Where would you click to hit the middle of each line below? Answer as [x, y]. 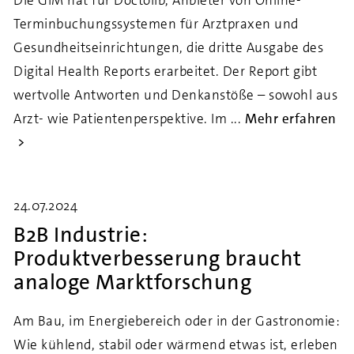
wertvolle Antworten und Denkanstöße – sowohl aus [175, 95]
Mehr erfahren [291, 119]
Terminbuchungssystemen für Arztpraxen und [156, 24]
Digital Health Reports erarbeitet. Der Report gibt [165, 71]
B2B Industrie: [81, 235]
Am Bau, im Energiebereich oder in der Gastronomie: [177, 321]
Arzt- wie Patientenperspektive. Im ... [127, 119]
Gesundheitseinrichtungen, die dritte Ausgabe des [168, 47]
